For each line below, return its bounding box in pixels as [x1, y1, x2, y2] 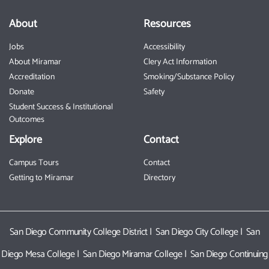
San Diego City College [156, 224, 238, 241]
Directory [144, 171, 175, 186]
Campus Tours [9, 156, 59, 171]
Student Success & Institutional [9, 100, 113, 115]
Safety [144, 85, 165, 100]
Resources [144, 15, 191, 34]
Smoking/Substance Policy [144, 70, 234, 85]
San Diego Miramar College [83, 246, 183, 263]
